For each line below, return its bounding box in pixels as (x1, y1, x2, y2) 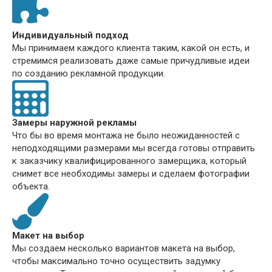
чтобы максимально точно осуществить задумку (12, 256, 220, 267)
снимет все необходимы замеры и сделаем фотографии (12, 168, 250, 180)
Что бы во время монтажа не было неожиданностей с (12, 130, 240, 141)
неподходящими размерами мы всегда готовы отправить (12, 143, 255, 154)
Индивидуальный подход (12, 30, 129, 41)
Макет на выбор (12, 230, 84, 242)
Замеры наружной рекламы (12, 117, 137, 129)
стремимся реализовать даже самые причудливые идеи (12, 55, 250, 67)
